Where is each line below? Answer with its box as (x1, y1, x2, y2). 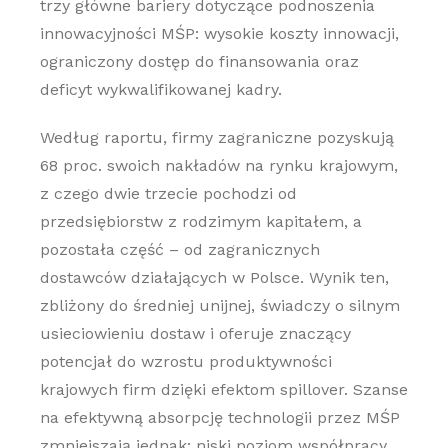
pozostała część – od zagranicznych (39, 240, 320, 259)
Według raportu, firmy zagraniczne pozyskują (39, 128, 394, 147)
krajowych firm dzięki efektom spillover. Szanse (39, 380, 408, 399)
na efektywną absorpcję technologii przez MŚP (39, 408, 400, 427)
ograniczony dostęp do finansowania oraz (39, 52, 359, 71)
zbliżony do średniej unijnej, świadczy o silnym (39, 296, 400, 315)
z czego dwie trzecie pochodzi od (39, 184, 297, 203)
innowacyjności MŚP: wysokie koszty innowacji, (39, 24, 399, 43)
